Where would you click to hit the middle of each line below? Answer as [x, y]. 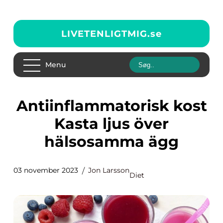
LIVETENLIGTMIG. [106, 34]
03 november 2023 [46, 170]
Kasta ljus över [111, 124]
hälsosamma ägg [111, 142]
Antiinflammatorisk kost [22, 106]
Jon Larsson [109, 170]
